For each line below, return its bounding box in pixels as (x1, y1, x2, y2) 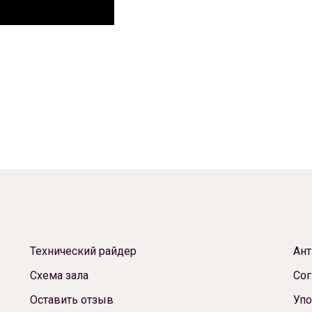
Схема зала (29, 269, 88, 282)
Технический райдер (29, 244, 136, 258)
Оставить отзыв (29, 293, 114, 306)
